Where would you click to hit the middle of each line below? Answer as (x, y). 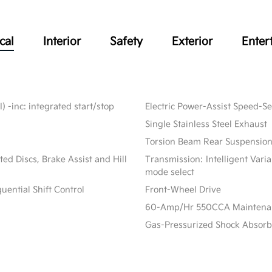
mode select (169, 172)
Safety (127, 42)
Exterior (192, 42)
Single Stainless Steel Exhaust (206, 124)
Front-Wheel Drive (183, 190)
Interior (62, 42)
